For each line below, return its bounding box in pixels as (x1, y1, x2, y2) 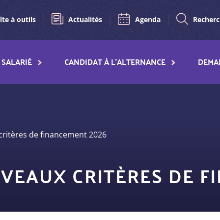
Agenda (135, 14, 161, 24)
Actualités (68, 14, 103, 24)
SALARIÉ (1, 54, 32, 69)
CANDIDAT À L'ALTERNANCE (64, 54, 165, 69)
